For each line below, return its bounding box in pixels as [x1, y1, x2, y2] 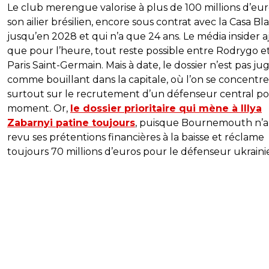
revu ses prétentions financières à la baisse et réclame [7, 131, 264, 144]
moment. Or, [7, 103, 70, 115]
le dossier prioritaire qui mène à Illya [70, 103, 262, 115]
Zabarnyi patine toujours [7, 117, 135, 129]
